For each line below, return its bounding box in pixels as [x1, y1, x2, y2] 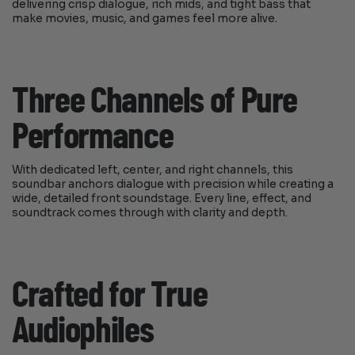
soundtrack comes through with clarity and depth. [12, 206, 288, 220]
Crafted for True [12, 277, 208, 314]
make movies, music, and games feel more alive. [12, 12, 278, 26]
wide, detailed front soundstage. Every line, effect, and [12, 192, 312, 206]
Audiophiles [12, 312, 154, 349]
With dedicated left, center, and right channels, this [12, 163, 294, 177]
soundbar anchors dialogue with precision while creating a [12, 177, 334, 192]
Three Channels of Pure [12, 83, 298, 120]
